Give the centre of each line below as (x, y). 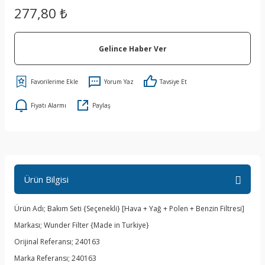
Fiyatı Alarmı (49, 105)
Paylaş (101, 105)
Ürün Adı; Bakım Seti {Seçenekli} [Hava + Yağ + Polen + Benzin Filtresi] (129, 209)
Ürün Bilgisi (46, 179)
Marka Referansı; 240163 (55, 258)
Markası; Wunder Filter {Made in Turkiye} (82, 225)
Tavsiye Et (173, 82)
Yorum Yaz (119, 82)
